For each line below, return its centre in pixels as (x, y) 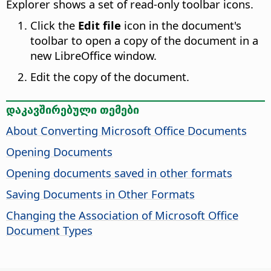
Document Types (49, 230)
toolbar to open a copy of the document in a (144, 41)
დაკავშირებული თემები (73, 109)
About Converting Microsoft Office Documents (126, 130)
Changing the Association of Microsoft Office (122, 215)
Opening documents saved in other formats (119, 172)
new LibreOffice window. (93, 56)
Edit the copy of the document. (110, 77)
